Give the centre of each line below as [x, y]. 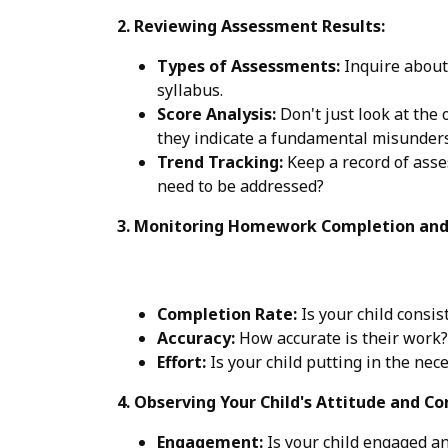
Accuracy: [196, 337]
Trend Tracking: [220, 161]
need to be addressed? [240, 185]
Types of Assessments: [248, 65]
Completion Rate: [227, 313]
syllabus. [190, 89]
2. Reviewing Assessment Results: [251, 25]
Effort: [181, 361]
